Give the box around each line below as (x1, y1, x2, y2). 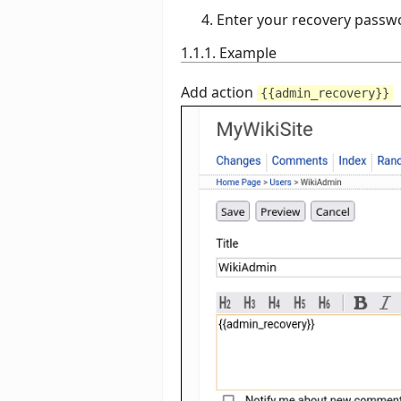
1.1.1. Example (181, 42, 277, 63)
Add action (181, 82, 257, 102)
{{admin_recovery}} (260, 86, 389, 100)
